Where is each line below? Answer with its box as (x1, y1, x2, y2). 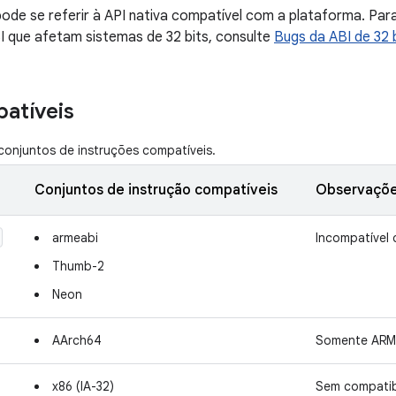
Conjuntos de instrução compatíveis (34, 181, 278, 199)
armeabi (52, 230, 98, 246)
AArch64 (52, 332, 102, 348)
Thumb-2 (52, 258, 104, 274)
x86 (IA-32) (52, 378, 114, 394)
